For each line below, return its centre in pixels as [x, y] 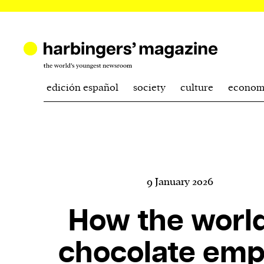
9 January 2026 [180, 182]
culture [197, 88]
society [149, 88]
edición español [82, 88]
